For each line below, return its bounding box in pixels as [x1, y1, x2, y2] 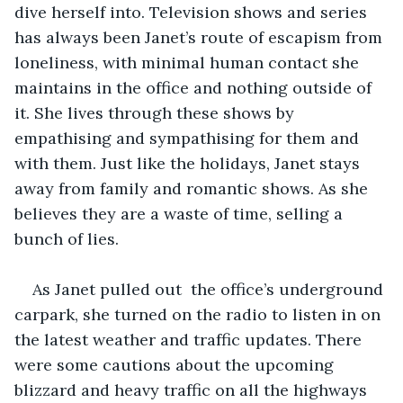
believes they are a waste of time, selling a [14, 202, 347, 224]
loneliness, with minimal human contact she [14, 51, 363, 73]
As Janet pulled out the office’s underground [32, 278, 388, 300]
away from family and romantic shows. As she [14, 177, 372, 199]
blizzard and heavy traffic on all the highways [14, 379, 372, 400]
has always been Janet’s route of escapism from [14, 26, 387, 48]
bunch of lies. [14, 228, 123, 249]
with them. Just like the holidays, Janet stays [14, 152, 364, 174]
